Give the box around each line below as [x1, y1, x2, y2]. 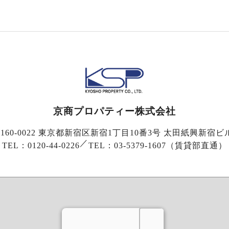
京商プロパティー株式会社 [53, 106, 176, 117]
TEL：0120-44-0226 [2, 141, 80, 150]
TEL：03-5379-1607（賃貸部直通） [88, 141, 227, 150]
